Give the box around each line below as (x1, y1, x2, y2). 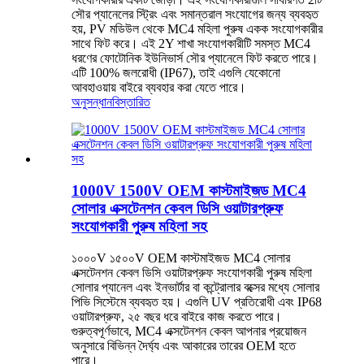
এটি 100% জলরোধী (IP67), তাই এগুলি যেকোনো (71, 66, 280, 80)
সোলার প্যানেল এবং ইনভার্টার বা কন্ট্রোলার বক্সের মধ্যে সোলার (71, 279, 319, 294)
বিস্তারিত (112, 95, 150, 110)
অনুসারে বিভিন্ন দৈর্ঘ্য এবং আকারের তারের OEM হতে (71, 338, 296, 353)
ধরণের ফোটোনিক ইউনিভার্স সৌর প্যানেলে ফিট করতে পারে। (71, 51, 318, 66)
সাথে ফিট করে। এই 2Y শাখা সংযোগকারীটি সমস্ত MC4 (71, 37, 310, 51)
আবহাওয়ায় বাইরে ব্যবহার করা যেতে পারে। (71, 80, 246, 95)
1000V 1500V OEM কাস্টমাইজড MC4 (71, 182, 306, 200)
